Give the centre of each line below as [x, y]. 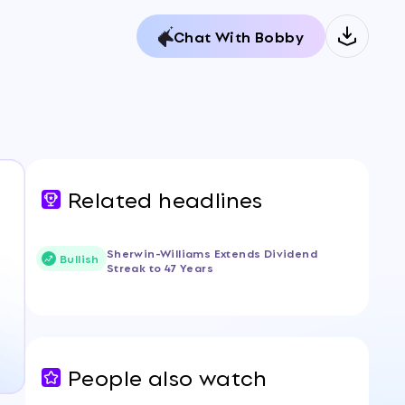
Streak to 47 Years [160, 267]
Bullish [80, 258]
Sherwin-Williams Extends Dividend [212, 253]
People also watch [168, 377]
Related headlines [165, 198]
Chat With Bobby [239, 36]
